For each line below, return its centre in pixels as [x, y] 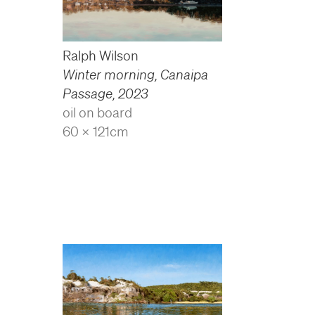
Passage [88, 93]
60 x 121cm [96, 131]
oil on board [98, 112]
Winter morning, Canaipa [136, 74]
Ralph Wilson [101, 55]
